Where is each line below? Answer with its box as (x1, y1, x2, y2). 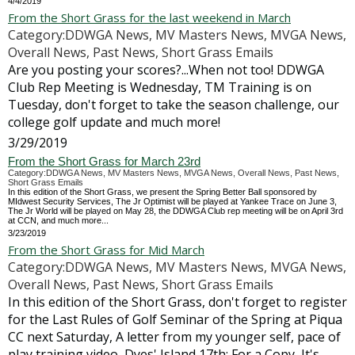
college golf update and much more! (8, 113, 220, 131)
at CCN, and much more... (8, 216, 109, 225)
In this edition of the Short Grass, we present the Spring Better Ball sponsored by (8, 187, 317, 197)
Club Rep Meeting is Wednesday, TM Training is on (8, 78, 311, 96)
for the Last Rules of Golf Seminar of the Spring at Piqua (8, 311, 342, 328)
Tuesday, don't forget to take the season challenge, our (8, 96, 339, 113)
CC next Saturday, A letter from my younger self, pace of (8, 328, 341, 345)
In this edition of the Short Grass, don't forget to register (8, 293, 347, 311)
